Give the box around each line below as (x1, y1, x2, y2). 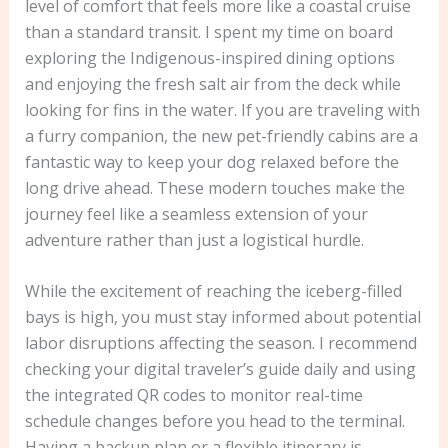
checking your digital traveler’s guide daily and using (24, 358, 416, 381)
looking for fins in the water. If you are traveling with (24, 98, 420, 121)
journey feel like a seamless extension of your (24, 202, 368, 225)
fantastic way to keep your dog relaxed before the (24, 150, 399, 173)
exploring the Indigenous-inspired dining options (24, 46, 395, 69)
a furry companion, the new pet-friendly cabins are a (24, 124, 418, 147)
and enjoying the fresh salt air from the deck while (24, 72, 401, 95)
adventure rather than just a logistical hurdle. (24, 228, 364, 251)
